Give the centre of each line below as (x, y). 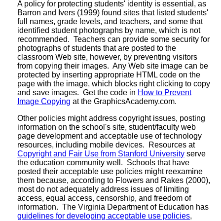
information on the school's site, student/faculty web (107, 127)
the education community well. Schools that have (103, 162)
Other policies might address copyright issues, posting (111, 118)
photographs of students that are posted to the (97, 48)
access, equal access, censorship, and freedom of (104, 198)
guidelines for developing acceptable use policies (104, 216)
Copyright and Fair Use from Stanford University (101, 153)
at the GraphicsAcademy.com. (124, 101)
